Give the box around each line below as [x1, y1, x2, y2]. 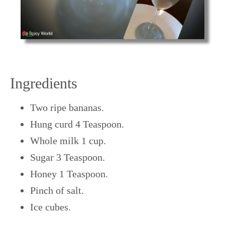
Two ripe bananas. [30, 101, 104, 113]
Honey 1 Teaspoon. [30, 168, 108, 179]
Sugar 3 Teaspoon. [30, 151, 105, 163]
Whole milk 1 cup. [30, 135, 106, 146]
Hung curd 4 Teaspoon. [30, 118, 125, 130]
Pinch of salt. [30, 184, 84, 196]
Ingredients [10, 74, 78, 91]
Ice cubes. [30, 201, 71, 212]
